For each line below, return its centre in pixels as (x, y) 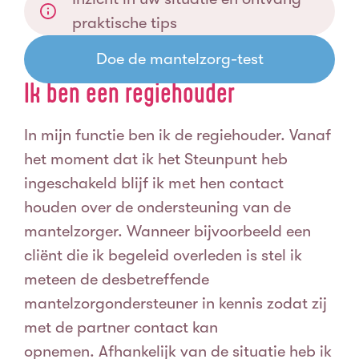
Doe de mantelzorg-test (179, 59)
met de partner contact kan (121, 328)
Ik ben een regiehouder (129, 93)
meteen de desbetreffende (117, 280)
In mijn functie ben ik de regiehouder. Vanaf (177, 135)
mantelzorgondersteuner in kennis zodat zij (175, 304)
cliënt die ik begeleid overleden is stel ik (163, 256)
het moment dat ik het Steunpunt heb (156, 159)
